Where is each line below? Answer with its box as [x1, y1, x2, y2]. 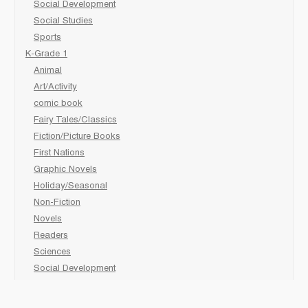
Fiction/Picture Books [34, 133, 120, 142]
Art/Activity [34, 83, 77, 92]
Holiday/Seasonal [34, 182, 107, 191]
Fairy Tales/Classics [34, 116, 117, 125]
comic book [34, 100, 82, 109]
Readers [34, 232, 68, 241]
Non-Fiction [34, 199, 80, 208]
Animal [34, 67, 62, 76]
